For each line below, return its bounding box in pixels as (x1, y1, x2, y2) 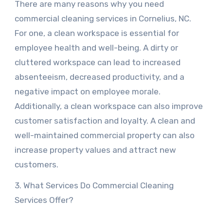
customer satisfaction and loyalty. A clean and (14, 116, 195, 126)
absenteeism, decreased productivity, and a (14, 72, 184, 82)
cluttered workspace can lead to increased (14, 57, 181, 67)
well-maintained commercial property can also (14, 130, 195, 140)
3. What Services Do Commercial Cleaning (14, 181, 174, 190)
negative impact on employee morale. (14, 87, 161, 96)
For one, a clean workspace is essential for (14, 28, 179, 38)
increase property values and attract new (14, 145, 176, 155)
